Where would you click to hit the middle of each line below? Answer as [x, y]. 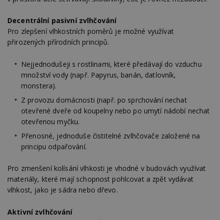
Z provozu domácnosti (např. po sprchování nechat [104, 100]
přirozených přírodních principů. [58, 42]
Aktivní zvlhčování [40, 212]
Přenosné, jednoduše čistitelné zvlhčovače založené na [111, 136]
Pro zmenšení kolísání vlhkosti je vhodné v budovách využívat [107, 168]
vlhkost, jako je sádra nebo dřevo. [63, 190]
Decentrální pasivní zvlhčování [62, 21]
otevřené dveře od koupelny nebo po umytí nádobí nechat [116, 110]
